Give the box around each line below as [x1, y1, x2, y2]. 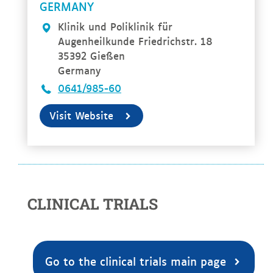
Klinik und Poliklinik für [58, 18, 172, 35]
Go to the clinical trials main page [45, 252, 227, 271]
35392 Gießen [58, 48, 125, 64]
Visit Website [49, 107, 113, 124]
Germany [58, 62, 101, 79]
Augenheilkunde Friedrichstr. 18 [58, 33, 213, 49]
